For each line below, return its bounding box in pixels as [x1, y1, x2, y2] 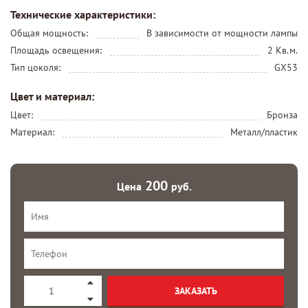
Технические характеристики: [10, 7, 155, 21]
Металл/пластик [230, 125, 298, 138]
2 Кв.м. [267, 43, 298, 56]
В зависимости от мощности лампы [146, 26, 298, 39]
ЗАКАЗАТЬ [174, 284, 217, 297]
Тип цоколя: [10, 60, 60, 74]
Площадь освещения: [10, 43, 102, 56]
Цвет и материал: [10, 89, 94, 103]
